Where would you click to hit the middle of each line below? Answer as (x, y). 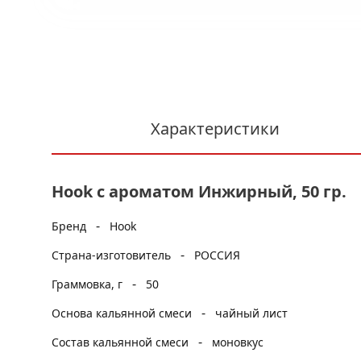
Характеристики (215, 129)
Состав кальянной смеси (122, 342)
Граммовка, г (89, 284)
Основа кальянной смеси (123, 313)
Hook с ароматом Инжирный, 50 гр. (199, 191)
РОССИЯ (217, 255)
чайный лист (251, 313)
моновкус (238, 342)
